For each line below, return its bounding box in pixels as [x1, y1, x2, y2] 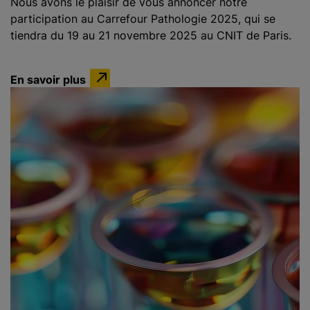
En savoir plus [10, 72, 86, 86]
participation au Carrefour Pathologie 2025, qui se [10, 12, 275, 26]
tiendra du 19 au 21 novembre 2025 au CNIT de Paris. [10, 28, 291, 42]
